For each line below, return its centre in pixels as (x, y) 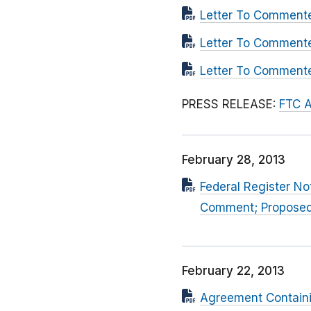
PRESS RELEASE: (230, 104)
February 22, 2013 (233, 271)
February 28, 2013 (234, 160)
